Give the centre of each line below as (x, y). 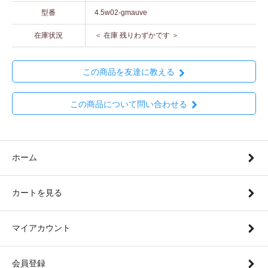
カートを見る (37, 192)
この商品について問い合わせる (128, 104)
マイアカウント (41, 228)
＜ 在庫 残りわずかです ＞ (137, 36)
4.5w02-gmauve (121, 13)
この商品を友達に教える (128, 72)
